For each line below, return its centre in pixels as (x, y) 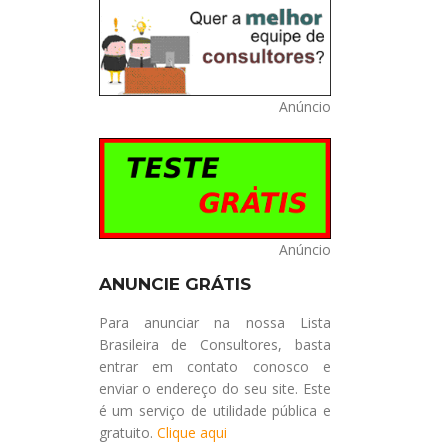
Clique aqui (191, 432)
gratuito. (127, 432)
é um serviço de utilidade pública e (214, 410)
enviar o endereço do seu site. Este (214, 388)
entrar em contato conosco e (214, 366)
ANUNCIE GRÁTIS (174, 283)
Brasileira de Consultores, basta (214, 344)
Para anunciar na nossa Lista (214, 322)
